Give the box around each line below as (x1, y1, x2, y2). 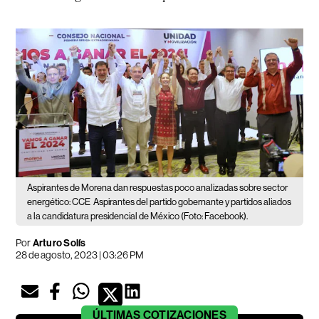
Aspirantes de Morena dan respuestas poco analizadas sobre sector (27, 182, 288, 193)
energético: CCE (27, 196, 91, 207)
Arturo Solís (32, 236, 86, 249)
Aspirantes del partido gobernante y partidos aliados (93, 196, 292, 207)
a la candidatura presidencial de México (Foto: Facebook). (27, 210, 249, 221)
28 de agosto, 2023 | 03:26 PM (16, 249, 145, 261)
